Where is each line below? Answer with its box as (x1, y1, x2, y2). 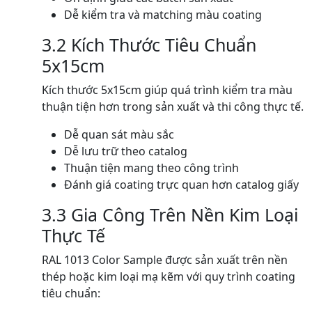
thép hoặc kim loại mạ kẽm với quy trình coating (42, 269, 295, 284)
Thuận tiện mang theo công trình (64, 160, 239, 175)
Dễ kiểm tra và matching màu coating (64, 7, 262, 22)
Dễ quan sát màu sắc (64, 127, 174, 142)
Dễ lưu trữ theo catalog (64, 143, 187, 159)
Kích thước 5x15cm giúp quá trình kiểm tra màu (42, 82, 292, 97)
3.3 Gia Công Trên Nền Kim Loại (42, 203, 298, 226)
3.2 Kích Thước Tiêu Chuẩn (42, 33, 256, 56)
